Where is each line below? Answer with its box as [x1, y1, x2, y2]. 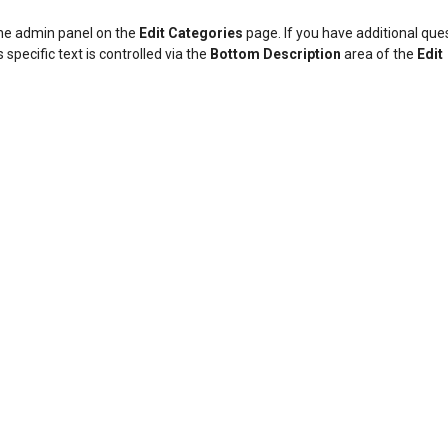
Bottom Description [210, 46, 341, 62]
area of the [341, 46, 417, 62]
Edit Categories [139, 25, 243, 41]
